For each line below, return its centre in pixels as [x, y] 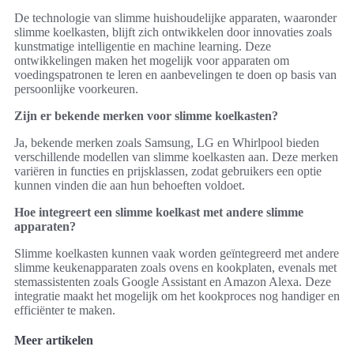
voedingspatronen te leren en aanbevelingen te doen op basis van [175, 74]
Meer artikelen [54, 340]
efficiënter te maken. [65, 310]
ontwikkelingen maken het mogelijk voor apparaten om [152, 60]
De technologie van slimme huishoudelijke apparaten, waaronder [175, 17]
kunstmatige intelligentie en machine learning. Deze [143, 46]
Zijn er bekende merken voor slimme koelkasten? [146, 115]
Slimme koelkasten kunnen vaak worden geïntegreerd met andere [177, 253]
